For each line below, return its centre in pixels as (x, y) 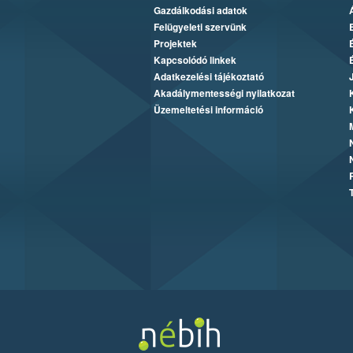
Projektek (175, 43)
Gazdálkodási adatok (200, 10)
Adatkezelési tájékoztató (208, 76)
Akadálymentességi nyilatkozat (224, 93)
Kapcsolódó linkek (195, 59)
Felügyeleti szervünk (200, 26)
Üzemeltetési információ (208, 109)
